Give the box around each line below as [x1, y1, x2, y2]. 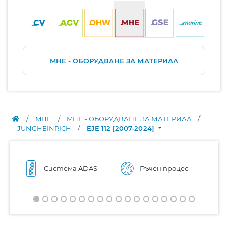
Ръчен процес [140, 164, 188, 173]
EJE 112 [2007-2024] [87, 124, 156, 132]
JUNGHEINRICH [17, 124, 73, 132]
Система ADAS [44, 164, 97, 173]
